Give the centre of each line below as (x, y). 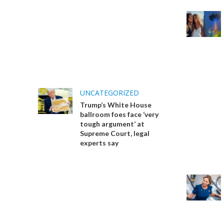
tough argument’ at (112, 124)
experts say (99, 143)
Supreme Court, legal (114, 133)
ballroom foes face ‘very (119, 114)
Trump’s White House (115, 105)
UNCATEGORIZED (109, 93)
